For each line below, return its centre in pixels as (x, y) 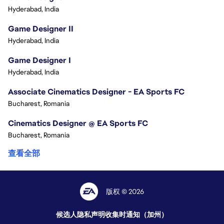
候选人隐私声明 (80, 215)
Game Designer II (41, 29)
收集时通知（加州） (136, 215)
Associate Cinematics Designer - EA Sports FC (96, 92)
